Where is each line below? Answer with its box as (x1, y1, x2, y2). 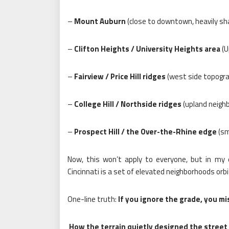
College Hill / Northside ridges (74, 98, 181, 110)
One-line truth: (67, 193, 118, 205)
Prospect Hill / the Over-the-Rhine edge (74, 126, 217, 138)
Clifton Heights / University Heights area (74, 43, 220, 55)
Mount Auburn (74, 15, 126, 27)
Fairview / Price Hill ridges (74, 71, 166, 82)
